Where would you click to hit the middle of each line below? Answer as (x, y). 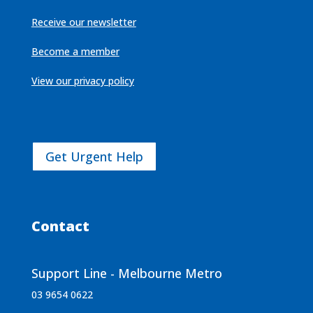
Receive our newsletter (83, 22)
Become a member (75, 51)
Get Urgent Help (94, 157)
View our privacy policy (82, 80)
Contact (60, 226)
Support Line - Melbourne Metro (126, 274)
